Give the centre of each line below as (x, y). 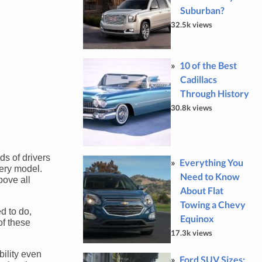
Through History (214, 93)
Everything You (211, 162)
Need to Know (210, 176)
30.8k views (191, 108)
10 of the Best (208, 65)
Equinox (197, 218)
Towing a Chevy (213, 204)
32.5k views (191, 25)
